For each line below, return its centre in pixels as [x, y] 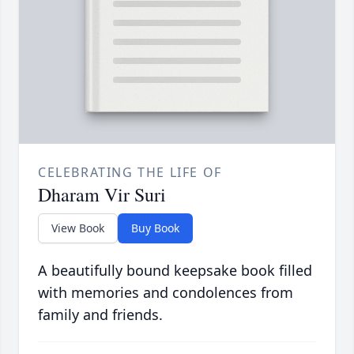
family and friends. [100, 315]
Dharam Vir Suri [102, 195]
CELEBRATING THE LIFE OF [130, 173]
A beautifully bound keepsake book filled [175, 271]
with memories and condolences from [166, 293]
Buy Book [155, 228]
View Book [78, 228]
